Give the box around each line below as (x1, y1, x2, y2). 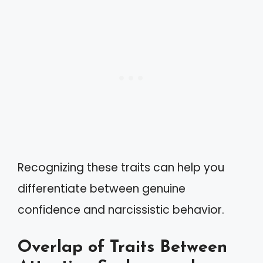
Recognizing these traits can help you (18, 160, 224, 176)
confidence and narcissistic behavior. (18, 202, 224, 218)
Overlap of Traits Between (18, 238, 227, 256)
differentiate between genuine (18, 181, 186, 197)
